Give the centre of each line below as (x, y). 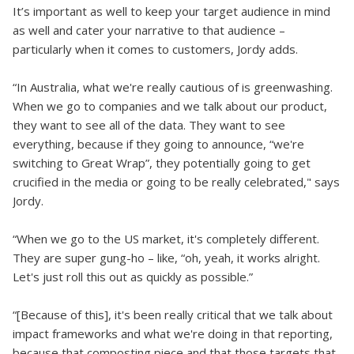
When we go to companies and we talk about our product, (170, 106)
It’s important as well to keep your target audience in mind (171, 11)
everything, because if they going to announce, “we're (158, 144)
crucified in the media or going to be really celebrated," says (176, 182)
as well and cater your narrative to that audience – (149, 30)
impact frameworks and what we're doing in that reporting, (173, 333)
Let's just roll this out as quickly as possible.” (133, 277)
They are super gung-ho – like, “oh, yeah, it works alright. (166, 258)
